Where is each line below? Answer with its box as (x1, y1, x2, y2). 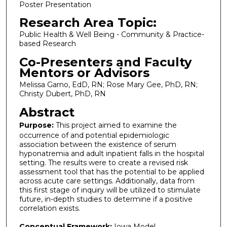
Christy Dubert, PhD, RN (19, 89, 106, 98)
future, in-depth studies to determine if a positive (19, 194, 193, 204)
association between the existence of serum (19, 139, 176, 149)
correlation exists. (19, 203, 80, 213)
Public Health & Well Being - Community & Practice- (19, 30, 204, 40)
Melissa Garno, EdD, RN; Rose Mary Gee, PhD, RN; (19, 80, 198, 89)
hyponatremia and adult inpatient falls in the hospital (19, 148, 204, 158)
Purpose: (19, 120, 54, 130)
